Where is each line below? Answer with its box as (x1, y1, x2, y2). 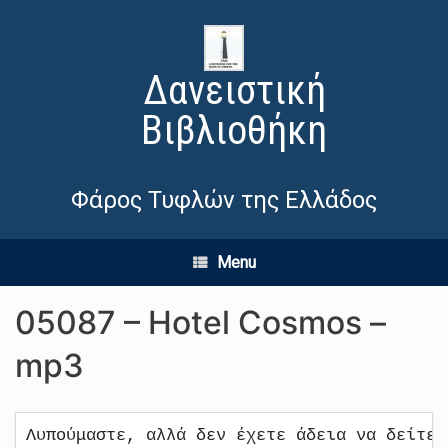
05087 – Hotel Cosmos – (15, 303, 386, 342)
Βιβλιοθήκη (141, 107, 327, 154)
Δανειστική (142, 67, 326, 114)
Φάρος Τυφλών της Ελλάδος (71, 186, 377, 214)
